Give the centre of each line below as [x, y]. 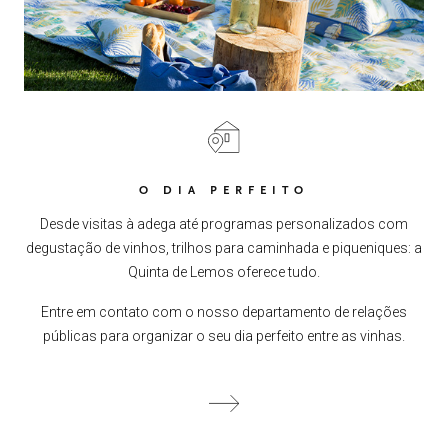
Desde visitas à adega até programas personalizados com [223, 224]
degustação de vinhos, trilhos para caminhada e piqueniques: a [223, 248]
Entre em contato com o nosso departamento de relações [223, 312]
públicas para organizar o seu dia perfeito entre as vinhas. [223, 336]
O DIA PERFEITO [223, 190]
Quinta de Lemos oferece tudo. [223, 272]
